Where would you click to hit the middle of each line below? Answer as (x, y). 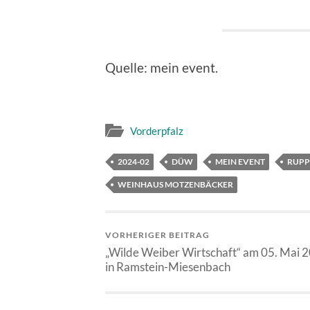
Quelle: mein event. (162, 67)
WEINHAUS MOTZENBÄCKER (175, 184)
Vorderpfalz (157, 130)
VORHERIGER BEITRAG (157, 235)
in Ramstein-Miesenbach (168, 266)
